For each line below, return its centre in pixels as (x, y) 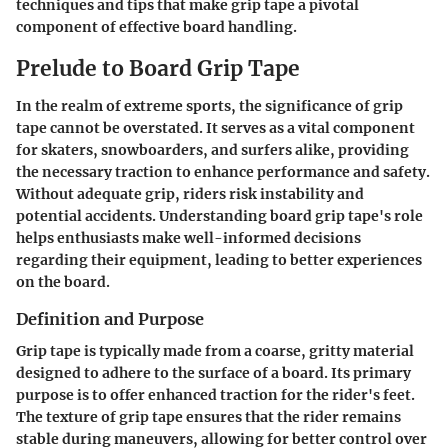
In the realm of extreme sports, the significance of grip (209, 106)
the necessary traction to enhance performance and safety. (223, 172)
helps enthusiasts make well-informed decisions (188, 238)
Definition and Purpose (110, 319)
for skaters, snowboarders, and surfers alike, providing (212, 150)
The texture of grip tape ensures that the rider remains (208, 417)
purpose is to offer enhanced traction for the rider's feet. (215, 395)
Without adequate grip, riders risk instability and (190, 194)
